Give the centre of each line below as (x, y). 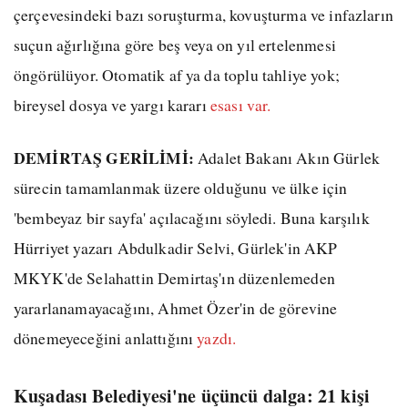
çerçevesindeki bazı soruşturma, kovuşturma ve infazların (204, 15)
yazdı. (217, 338)
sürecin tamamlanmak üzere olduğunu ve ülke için (181, 188)
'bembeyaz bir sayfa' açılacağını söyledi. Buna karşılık (192, 218)
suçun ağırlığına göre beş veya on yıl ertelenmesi (175, 45)
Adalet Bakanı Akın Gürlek (287, 158)
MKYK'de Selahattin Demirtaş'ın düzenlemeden (174, 278)
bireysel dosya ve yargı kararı (112, 105)
